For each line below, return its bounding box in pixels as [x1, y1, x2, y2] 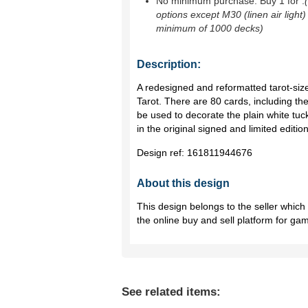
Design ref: [137, 147, 187, 158]
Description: [137, 58, 201, 70]
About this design [137, 177, 230, 189]
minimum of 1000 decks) [156, 23, 263, 34]
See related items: [122, 285, 221, 298]
